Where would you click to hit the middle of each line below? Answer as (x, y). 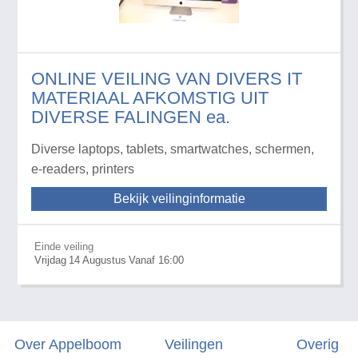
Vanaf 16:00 (157, 260)
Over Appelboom (68, 344)
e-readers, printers (82, 169)
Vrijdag (50, 260)
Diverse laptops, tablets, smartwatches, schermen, (172, 149)
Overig (318, 344)
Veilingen (194, 344)
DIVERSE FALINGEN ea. (130, 117)
